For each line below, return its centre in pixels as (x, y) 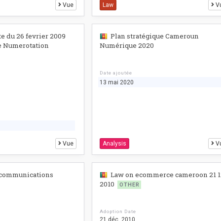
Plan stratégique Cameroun (155, 36)
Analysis (115, 143)
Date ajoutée (116, 73)
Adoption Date (118, 211)
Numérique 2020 (127, 45)
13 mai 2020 (117, 82)
